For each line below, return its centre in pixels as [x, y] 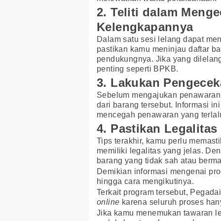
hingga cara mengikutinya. [145, 182]
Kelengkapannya [145, 27]
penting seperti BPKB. [138, 69]
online [109, 202]
